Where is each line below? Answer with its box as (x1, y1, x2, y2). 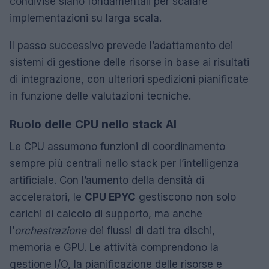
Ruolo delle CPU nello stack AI (10, 117, 177, 131)
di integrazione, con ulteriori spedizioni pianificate (10, 73, 249, 85)
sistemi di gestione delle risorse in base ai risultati (10, 56, 249, 68)
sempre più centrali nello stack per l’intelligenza (10, 157, 239, 169)
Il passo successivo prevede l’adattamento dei (10, 39, 233, 52)
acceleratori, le (10, 190, 85, 203)
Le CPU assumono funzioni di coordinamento (10, 140, 225, 153)
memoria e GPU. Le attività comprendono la (10, 241, 219, 253)
